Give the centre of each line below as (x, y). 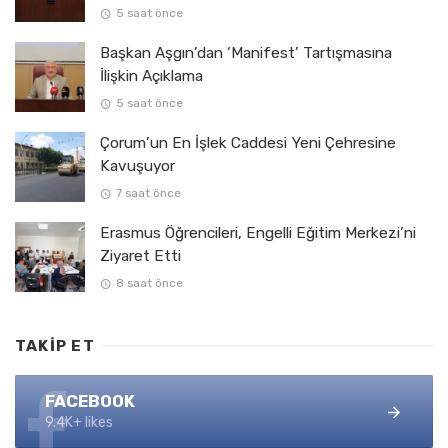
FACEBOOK (90, 400)
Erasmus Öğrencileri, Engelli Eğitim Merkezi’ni (258, 232)
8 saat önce (149, 283)
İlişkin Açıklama (151, 75)
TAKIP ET (55, 345)
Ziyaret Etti (140, 255)
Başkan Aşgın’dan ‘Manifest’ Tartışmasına (246, 52)
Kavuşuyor (137, 165)
